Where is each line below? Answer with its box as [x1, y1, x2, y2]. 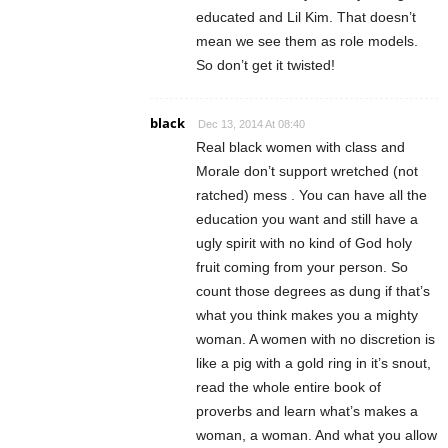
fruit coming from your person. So [196, 258, 408, 275]
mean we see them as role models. [196, 32, 418, 49]
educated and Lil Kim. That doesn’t [196, 8, 416, 25]
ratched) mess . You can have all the [196, 186, 427, 203]
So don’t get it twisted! [196, 56, 335, 73]
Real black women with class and [196, 138, 405, 155]
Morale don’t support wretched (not [196, 162, 418, 179]
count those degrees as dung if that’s [196, 282, 430, 299]
